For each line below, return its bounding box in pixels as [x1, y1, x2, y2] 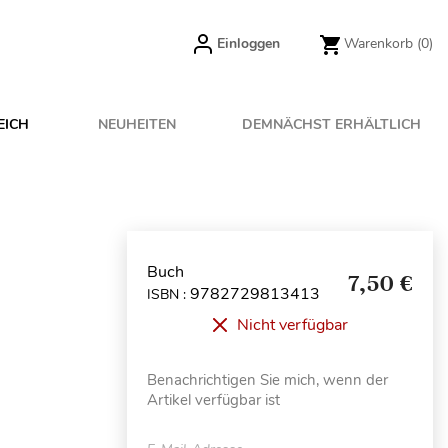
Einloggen [217, 34, 280, 53]
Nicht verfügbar [236, 314, 348, 336]
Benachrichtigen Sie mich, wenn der [147, 370, 388, 390]
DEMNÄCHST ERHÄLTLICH [242, 115, 421, 134]
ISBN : [147, 284, 190, 304]
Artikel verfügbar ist [147, 390, 280, 410]
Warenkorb [344, 34, 413, 53]
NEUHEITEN [98, 115, 177, 134]
